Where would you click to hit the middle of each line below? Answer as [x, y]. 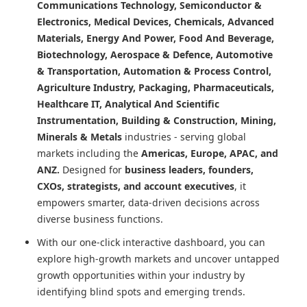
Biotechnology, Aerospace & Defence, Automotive [155, 55]
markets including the [89, 153]
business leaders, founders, [189, 170]
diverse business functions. [100, 219]
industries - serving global [184, 137]
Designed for [92, 170]
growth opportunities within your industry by [141, 275]
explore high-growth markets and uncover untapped [158, 259]
